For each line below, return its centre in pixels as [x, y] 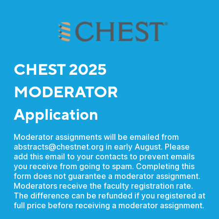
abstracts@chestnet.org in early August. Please [101, 147]
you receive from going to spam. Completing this [104, 166]
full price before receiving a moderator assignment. [109, 205]
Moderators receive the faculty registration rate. [103, 186]
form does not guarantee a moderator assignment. [107, 176]
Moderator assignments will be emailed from [96, 137]
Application [56, 115]
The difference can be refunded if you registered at [109, 196]
